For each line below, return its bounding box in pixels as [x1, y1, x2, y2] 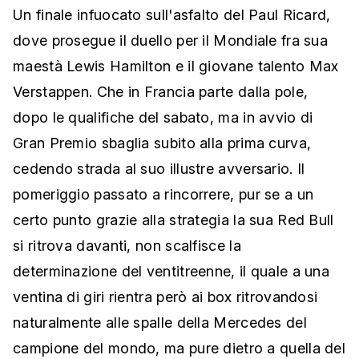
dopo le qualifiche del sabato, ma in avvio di [13, 109, 313, 127]
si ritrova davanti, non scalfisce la [13, 237, 241, 255]
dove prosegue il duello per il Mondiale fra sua [13, 32, 329, 50]
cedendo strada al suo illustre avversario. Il [13, 160, 305, 178]
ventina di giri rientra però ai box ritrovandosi [13, 288, 318, 306]
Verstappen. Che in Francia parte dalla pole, [13, 83, 309, 101]
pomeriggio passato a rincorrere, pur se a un [13, 186, 314, 204]
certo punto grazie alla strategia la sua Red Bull [13, 212, 334, 229]
